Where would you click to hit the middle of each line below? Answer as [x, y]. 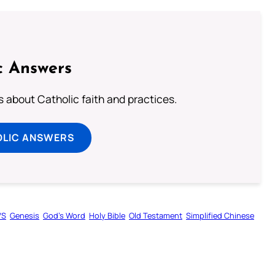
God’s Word [64, 215]
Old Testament [156, 215]
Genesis [25, 215]
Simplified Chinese [220, 215]
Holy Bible [107, 215]
